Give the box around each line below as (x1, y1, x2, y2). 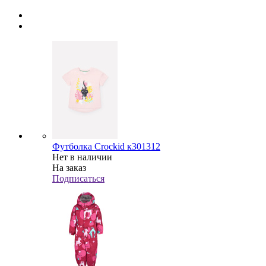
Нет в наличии (52, 151, 112, 162)
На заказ (52, 162, 86, 173)
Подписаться (52, 173, 104, 183)
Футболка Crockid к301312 (52, 141, 160, 151)
